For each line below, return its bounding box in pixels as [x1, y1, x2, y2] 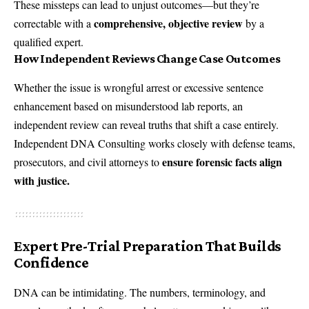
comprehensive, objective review [94, 14, 243, 31]
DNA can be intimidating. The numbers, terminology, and [14, 284, 266, 299]
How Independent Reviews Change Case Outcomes [14, 51, 281, 66]
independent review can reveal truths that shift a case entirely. [14, 117, 279, 132]
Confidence [14, 253, 89, 271]
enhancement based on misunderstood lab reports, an [14, 98, 243, 113]
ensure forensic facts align [162, 153, 282, 170]
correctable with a [14, 15, 94, 30]
